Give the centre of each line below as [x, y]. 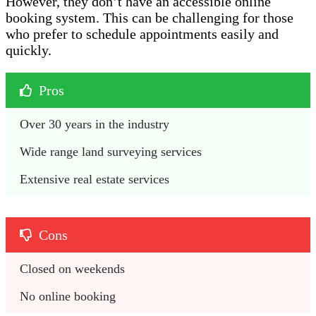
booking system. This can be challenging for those [150, 18]
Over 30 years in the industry [96, 124]
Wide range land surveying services [111, 152]
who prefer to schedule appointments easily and [142, 34]
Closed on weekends [74, 269]
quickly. [29, 50]
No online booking [68, 297]
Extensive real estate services [96, 180]
